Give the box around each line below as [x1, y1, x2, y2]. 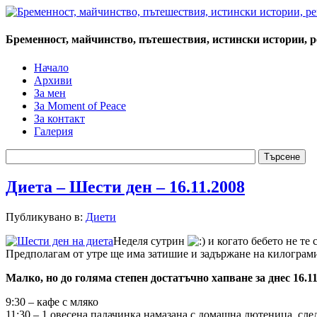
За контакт [34, 112, 85, 125]
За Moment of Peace [34, 99, 126, 112]
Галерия [34, 125, 73, 137]
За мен [34, 86, 66, 99]
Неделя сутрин [113, 235, 188, 248]
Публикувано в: [6, 211, 86, 224]
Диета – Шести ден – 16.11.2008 [6, 178, 245, 197]
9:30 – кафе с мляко [6, 296, 98, 309]
